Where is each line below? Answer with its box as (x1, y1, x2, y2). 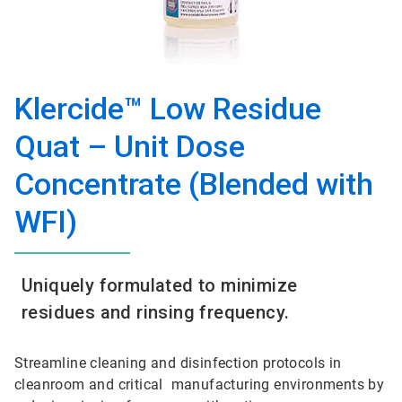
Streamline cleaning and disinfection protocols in (14, 354, 342, 371)
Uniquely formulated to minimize (22, 275, 298, 296)
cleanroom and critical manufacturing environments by (14, 376, 385, 393)
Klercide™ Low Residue (14, 91, 321, 127)
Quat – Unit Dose (14, 128, 245, 164)
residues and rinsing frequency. (22, 301, 290, 323)
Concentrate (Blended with (14, 166, 373, 202)
